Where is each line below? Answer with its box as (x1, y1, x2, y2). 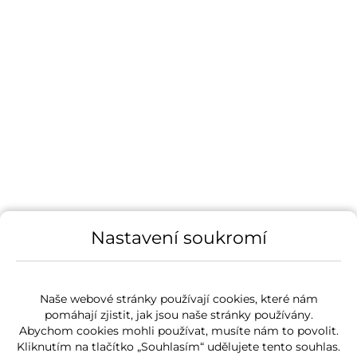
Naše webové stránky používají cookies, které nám (39, 291, 318, 306)
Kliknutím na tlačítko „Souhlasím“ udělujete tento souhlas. (17, 339, 340, 354)
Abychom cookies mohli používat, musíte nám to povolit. (18, 323, 339, 338)
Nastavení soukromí (90, 226, 267, 249)
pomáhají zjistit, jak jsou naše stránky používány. (44, 307, 313, 322)
